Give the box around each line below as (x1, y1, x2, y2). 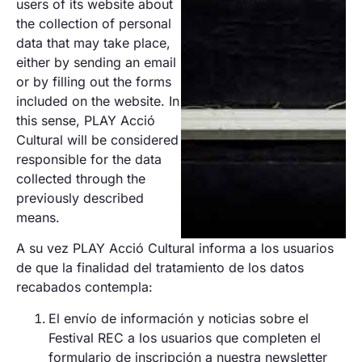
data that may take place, (16, 34, 170, 51)
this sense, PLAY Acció (16, 112, 155, 128)
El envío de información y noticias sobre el (48, 309, 309, 326)
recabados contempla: (16, 279, 153, 296)
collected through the (16, 170, 145, 187)
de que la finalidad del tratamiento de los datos (16, 259, 304, 276)
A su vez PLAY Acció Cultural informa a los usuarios (16, 240, 334, 257)
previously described (16, 189, 144, 206)
